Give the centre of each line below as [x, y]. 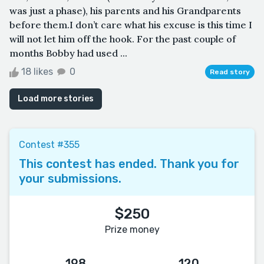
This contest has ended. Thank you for [129, 164]
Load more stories [56, 98]
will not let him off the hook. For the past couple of [123, 39]
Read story [230, 72]
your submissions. [70, 178]
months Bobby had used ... [68, 53]
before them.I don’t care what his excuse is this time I [131, 24]
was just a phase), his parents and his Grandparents [125, 10]
